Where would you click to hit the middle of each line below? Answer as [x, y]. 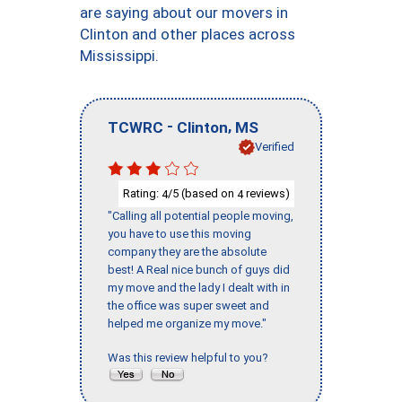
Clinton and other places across [188, 34]
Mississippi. [119, 56]
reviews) [267, 193]
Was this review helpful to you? [191, 358]
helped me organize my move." [187, 324]
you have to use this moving [179, 234]
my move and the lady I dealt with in [199, 288]
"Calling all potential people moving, [201, 216]
